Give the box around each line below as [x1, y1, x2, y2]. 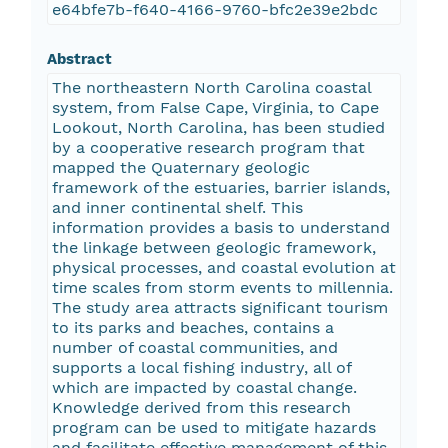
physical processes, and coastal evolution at [51, 258, 396, 278]
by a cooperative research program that [51, 138, 365, 158]
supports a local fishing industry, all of [51, 358, 352, 378]
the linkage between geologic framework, [51, 238, 376, 258]
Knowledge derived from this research [51, 398, 351, 418]
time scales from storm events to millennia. [51, 278, 393, 298]
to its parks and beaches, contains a [51, 318, 334, 338]
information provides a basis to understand [51, 218, 390, 238]
